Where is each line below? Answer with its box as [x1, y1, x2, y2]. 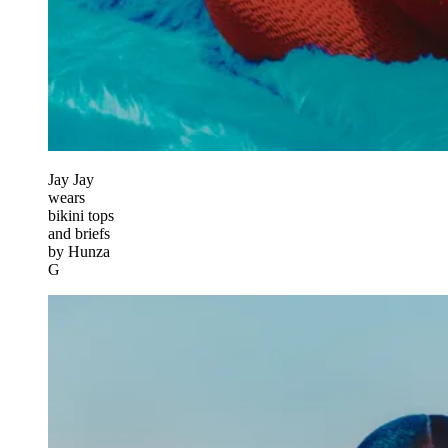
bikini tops [48, 206, 114, 224]
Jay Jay [48, 170, 94, 188]
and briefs [48, 224, 110, 242]
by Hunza [48, 242, 110, 260]
